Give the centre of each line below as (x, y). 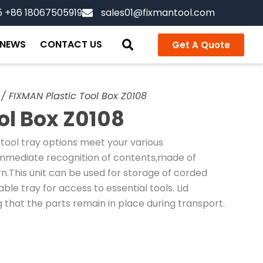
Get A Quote (201, 45)
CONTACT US (71, 44)
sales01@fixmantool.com (158, 13)
